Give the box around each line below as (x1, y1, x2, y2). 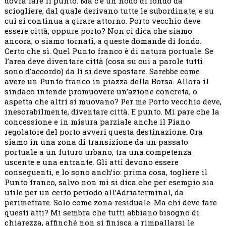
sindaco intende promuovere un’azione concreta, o (4, 86, 197, 97)
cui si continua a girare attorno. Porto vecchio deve (4, 16, 201, 26)
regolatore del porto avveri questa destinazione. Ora (4, 127, 203, 137)
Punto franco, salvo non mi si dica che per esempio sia (4, 177, 214, 188)
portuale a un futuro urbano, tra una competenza (4, 147, 192, 157)
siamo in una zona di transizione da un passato (4, 137, 188, 147)
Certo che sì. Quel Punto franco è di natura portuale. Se (4, 46, 213, 56)
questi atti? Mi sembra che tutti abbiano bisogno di (4, 207, 199, 218)
